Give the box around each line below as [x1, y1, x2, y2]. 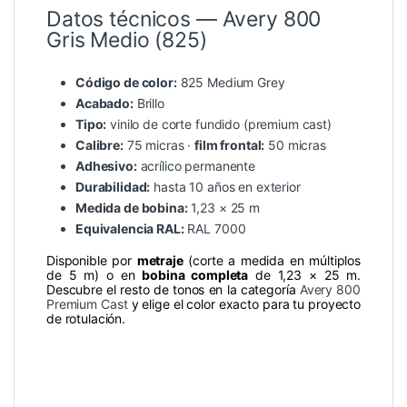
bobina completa [142, 267, 249, 283]
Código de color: [75, 74, 177, 91]
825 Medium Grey [176, 74, 285, 91]
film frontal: [194, 137, 265, 154]
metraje [136, 253, 184, 269]
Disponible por [46, 253, 137, 269]
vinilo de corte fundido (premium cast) [106, 116, 332, 133]
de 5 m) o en [46, 267, 143, 283]
